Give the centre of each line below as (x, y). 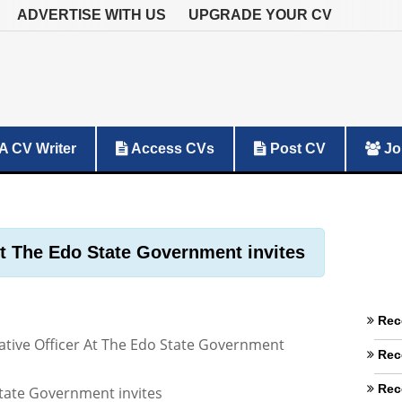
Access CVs (171, 149)
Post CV (296, 149)
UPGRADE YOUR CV (260, 15)
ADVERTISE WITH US (92, 15)
